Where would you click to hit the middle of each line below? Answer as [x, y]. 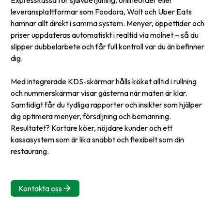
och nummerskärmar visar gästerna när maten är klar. [99, 93]
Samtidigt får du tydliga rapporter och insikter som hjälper [107, 105]
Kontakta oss [40, 188]
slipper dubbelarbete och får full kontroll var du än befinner [108, 46]
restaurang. [30, 151]
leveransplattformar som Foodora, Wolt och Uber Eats [101, 12]
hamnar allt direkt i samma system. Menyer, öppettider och [108, 23]
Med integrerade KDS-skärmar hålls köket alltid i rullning [104, 81]
